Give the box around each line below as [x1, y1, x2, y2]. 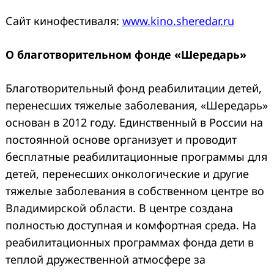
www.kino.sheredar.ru [122, 13, 234, 28]
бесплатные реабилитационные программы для [6, 149, 267, 164]
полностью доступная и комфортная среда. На [6, 217, 256, 232]
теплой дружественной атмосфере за [6, 251, 206, 267]
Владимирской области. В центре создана [6, 200, 233, 215]
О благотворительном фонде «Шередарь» [6, 46, 246, 62]
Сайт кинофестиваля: [6, 13, 122, 28]
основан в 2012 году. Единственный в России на [6, 114, 263, 130]
